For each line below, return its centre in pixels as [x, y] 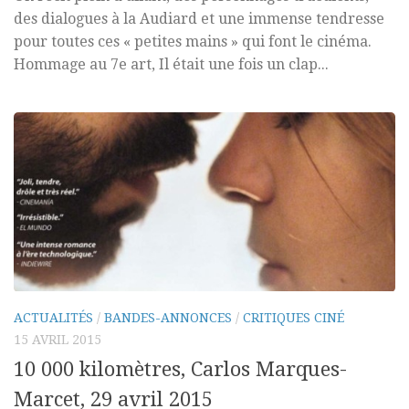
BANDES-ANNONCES [168, 318]
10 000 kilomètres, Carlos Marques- [180, 370]
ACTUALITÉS [53, 318]
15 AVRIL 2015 [58, 340]
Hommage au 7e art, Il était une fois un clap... [171, 65]
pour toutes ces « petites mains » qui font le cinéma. [193, 42]
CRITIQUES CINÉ [294, 318]
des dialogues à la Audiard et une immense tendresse [199, 19]
